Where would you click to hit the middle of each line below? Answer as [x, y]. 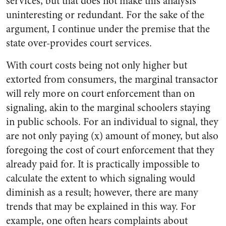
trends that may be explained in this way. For [101, 206]
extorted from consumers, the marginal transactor [112, 79]
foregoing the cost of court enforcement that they [110, 150]
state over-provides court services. [79, 43]
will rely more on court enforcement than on [100, 93]
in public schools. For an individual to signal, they [112, 122]
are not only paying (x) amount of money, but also [112, 136]
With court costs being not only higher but [97, 65]
